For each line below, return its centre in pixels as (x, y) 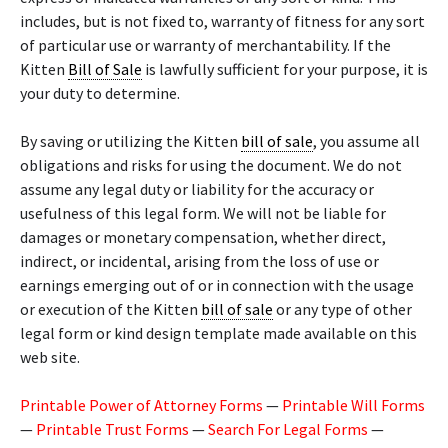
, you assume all (366, 141)
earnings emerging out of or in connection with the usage (217, 285)
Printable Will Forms (353, 405)
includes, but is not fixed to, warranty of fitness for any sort (222, 21)
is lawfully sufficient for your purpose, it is (285, 69)
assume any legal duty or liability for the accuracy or (197, 189)
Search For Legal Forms (288, 429)
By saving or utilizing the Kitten (130, 141)
